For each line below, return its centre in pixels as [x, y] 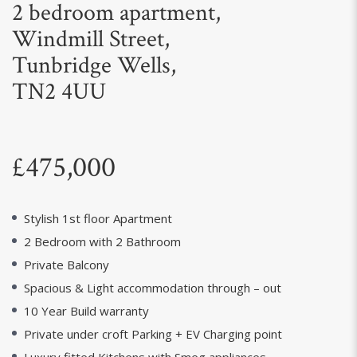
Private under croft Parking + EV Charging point [153, 334]
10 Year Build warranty [86, 311]
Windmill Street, [91, 39]
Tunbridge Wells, [94, 66]
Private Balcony [67, 265]
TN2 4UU [59, 92]
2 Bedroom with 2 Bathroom [102, 241]
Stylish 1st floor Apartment [98, 218]
